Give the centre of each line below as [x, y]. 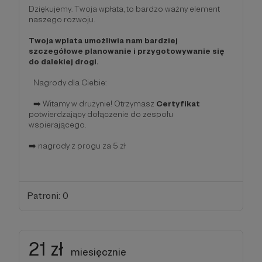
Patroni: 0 [47, 196]
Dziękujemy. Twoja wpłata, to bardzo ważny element [124, 8]
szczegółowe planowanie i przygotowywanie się [127, 51]
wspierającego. [60, 124]
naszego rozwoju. [65, 19]
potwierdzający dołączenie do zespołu [101, 114]
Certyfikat [178, 103]
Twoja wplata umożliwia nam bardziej [103, 40]
